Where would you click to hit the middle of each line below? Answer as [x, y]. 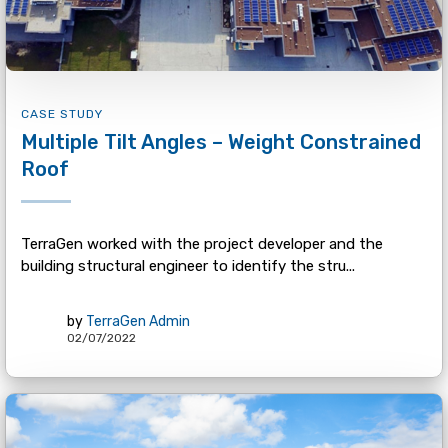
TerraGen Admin [137, 321]
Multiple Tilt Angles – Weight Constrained [220, 142]
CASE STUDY [61, 114]
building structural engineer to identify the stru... [187, 266]
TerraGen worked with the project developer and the [201, 244]
